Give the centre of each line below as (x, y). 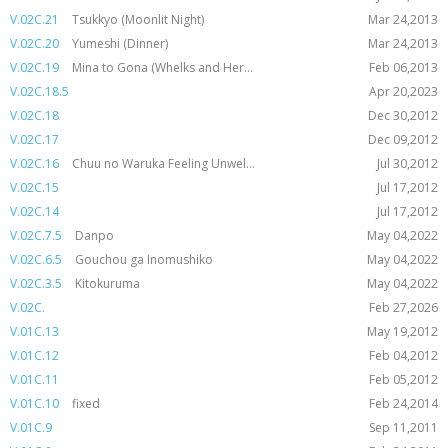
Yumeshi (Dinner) (120, 43)
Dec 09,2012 (403, 139)
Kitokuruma (107, 283)
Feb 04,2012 (403, 355)
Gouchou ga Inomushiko (144, 259)
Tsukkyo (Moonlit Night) (138, 19)
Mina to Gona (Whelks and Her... (162, 67)
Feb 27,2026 (403, 307)
